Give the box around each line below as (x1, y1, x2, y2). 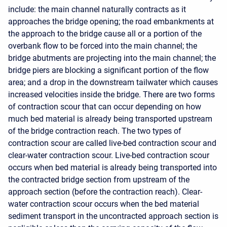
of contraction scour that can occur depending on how (8, 102, 201, 111)
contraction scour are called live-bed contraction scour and (8, 138, 216, 148)
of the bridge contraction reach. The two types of (8, 126, 181, 136)
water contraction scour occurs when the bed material (8, 199, 199, 209)
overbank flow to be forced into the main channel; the (8, 41, 197, 51)
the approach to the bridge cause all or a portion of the (8, 29, 202, 39)
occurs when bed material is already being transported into (8, 163, 217, 172)
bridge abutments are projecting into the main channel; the (8, 53, 216, 63)
